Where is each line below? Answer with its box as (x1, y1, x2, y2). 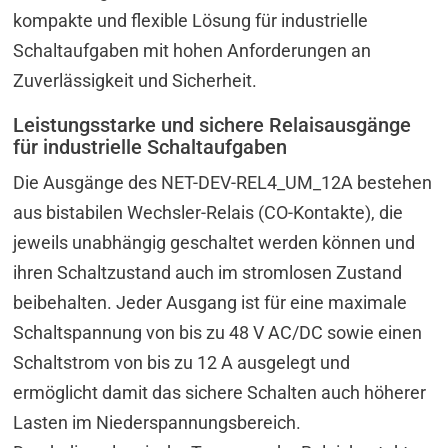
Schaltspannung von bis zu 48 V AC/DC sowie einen (13, 321, 423, 343)
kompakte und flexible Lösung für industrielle (13, 9, 369, 31)
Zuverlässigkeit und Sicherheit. (13, 69, 258, 91)
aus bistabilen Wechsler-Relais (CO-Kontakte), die (13, 201, 404, 223)
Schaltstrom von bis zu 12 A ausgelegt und (13, 351, 351, 373)
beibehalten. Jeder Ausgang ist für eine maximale (13, 291, 408, 313)
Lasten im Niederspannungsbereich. (13, 411, 302, 433)
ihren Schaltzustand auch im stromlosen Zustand (13, 261, 403, 283)
